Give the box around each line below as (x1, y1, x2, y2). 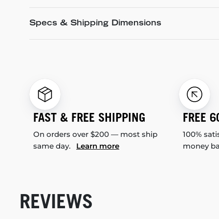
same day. (33, 141, 76, 151)
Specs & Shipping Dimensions (29, 20, 161, 27)
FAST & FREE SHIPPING (33, 110, 145, 124)
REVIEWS (20, 189, 93, 213)
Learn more (76, 141, 119, 151)
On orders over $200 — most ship (33, 130, 157, 139)
